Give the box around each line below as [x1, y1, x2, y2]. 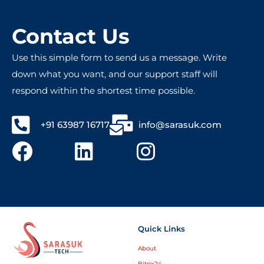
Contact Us [12, 23, 130, 49]
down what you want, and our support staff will [12, 68, 217, 80]
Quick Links [138, 224, 185, 234]
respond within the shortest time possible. [12, 84, 195, 96]
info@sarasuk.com [138, 118, 222, 130]
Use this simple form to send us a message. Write [12, 51, 227, 63]
